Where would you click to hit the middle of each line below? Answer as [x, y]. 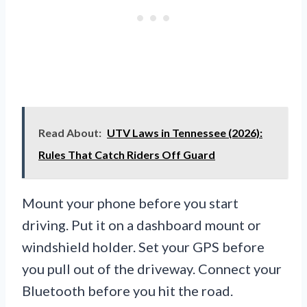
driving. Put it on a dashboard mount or [142, 225]
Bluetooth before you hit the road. [127, 291]
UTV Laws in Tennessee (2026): [185, 133]
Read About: [70, 133]
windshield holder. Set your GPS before [143, 247]
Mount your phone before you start [130, 203]
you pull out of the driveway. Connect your [152, 269]
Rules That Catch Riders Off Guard [127, 155]
